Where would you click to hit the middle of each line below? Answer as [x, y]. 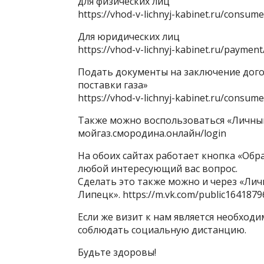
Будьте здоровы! [117, 252]
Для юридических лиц [129, 37]
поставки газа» [113, 85]
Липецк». [100, 194]
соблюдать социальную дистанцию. [162, 230]
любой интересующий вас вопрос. [158, 169]
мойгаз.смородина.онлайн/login [152, 133]
